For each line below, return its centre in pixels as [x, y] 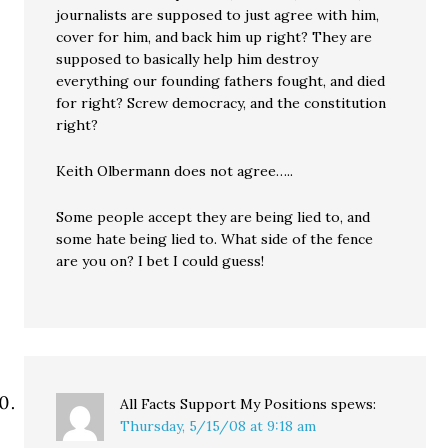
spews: [354, 404]
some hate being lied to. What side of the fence [215, 239]
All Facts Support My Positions [224, 404]
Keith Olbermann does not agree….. [175, 171]
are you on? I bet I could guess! [160, 261]
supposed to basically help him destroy [187, 59]
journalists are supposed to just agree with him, [218, 15]
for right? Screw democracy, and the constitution [221, 103]
